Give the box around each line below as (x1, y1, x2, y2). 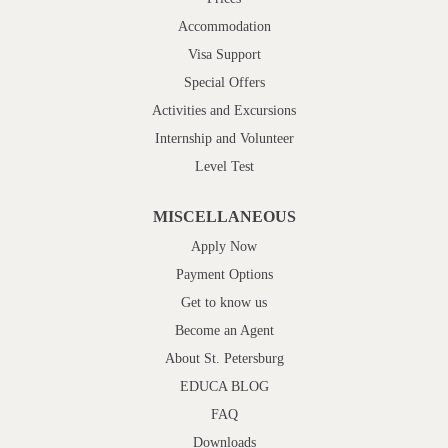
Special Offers (183, 74, 265, 90)
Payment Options (175, 266, 273, 282)
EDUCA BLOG (179, 378, 269, 394)
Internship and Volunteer (154, 130, 294, 146)
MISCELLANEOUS (152, 207, 296, 225)
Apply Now (191, 238, 257, 254)
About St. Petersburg (164, 350, 284, 366)
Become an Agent (174, 322, 274, 338)
